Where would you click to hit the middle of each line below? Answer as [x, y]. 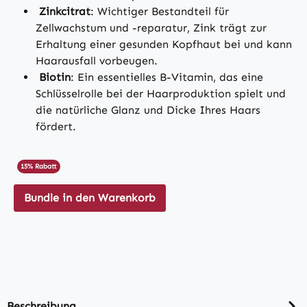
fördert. [56, 127]
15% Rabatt [39, 167]
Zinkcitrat [65, 12]
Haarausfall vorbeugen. [98, 61]
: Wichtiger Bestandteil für [160, 12]
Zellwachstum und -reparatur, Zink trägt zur [151, 28]
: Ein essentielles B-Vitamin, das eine [167, 77]
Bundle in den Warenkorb [90, 198]
